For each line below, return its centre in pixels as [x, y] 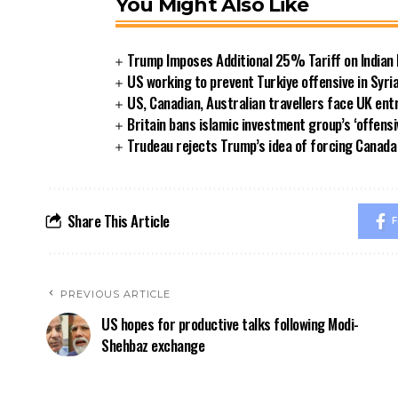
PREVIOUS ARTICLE [116, 294]
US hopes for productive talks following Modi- [230, 323]
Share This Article [118, 220]
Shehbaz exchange [153, 345]
